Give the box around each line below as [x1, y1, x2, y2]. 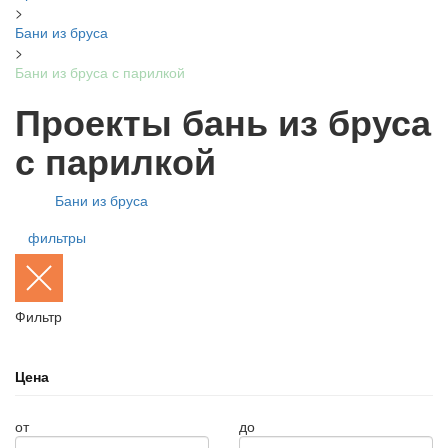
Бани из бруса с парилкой [15, 62, 185, 82]
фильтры [28, 227, 86, 247]
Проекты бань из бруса [15, 95, 431, 147]
